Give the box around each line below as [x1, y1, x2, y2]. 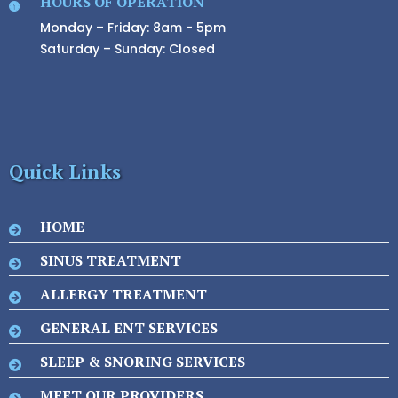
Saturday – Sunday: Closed [40, 40, 215, 58]
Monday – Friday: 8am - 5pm [40, 19, 226, 36]
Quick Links [9, 158, 121, 184]
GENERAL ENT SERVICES [40, 318, 218, 338]
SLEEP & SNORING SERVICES [40, 352, 245, 371]
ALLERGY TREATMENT [40, 284, 207, 304]
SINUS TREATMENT [40, 251, 181, 270]
